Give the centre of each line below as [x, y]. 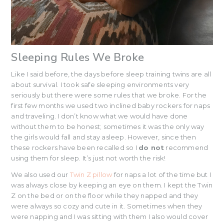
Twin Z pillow [91, 175]
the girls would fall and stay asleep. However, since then [103, 137]
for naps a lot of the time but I [162, 175]
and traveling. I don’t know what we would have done [99, 116]
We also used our [40, 175]
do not [151, 148]
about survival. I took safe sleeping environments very [100, 85]
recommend [186, 148]
